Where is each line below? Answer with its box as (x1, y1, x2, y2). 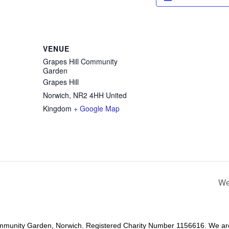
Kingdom (43, 103, 72, 113)
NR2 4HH (73, 89, 104, 100)
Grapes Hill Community (43, 56, 118, 66)
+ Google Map (74, 103, 120, 113)
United (106, 89, 127, 100)
